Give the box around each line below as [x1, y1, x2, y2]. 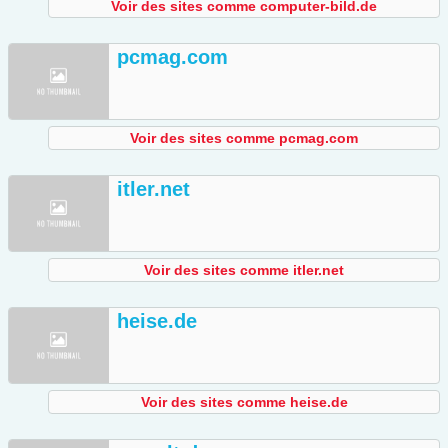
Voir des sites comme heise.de [140, 394, 348, 411]
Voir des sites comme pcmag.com [130, 130, 358, 147]
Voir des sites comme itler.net [144, 262, 344, 279]
